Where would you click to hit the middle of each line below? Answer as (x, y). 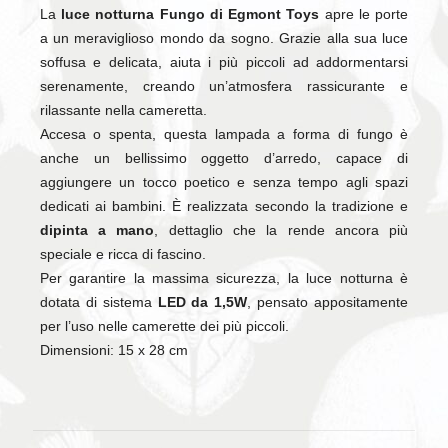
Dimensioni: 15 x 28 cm (113, 350)
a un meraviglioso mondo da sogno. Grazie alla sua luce (224, 38)
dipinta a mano (97, 230)
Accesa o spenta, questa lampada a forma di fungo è (224, 134)
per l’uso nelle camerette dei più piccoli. (164, 326)
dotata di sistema (98, 302)
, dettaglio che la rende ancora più (281, 230)
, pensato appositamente (328, 302)
